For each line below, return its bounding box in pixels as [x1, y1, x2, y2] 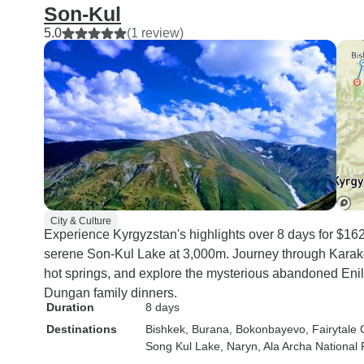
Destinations [46, 323, 117, 336]
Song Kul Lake [145, 340, 220, 353]
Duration [46, 301, 94, 314]
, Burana [185, 323, 229, 336]
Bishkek [145, 323, 185, 336]
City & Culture [50, 215, 111, 227]
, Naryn [220, 340, 258, 353]
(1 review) [127, 26, 184, 40]
